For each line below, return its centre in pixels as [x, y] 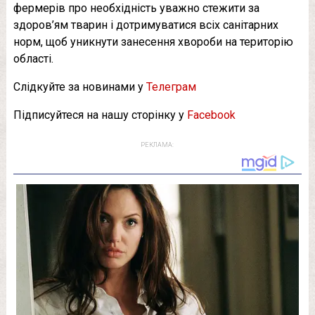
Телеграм [171, 86]
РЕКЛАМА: [157, 144]
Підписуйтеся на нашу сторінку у [100, 115]
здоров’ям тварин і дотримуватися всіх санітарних [146, 25]
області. [33, 58]
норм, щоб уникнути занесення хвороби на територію [153, 41]
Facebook [211, 115]
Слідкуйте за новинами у [79, 86]
